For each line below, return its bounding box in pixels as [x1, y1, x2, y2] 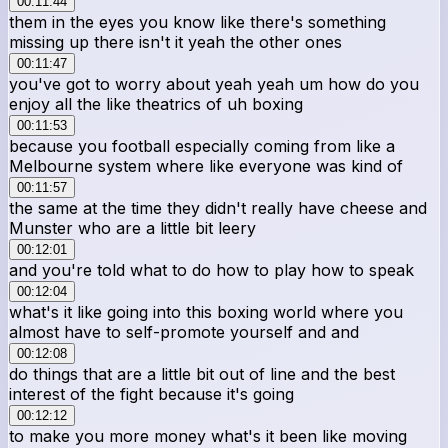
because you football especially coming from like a [9, 135, 395, 156]
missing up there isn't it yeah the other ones [9, 31, 342, 52]
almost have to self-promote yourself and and [9, 321, 359, 342]
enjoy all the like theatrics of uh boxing [9, 93, 303, 114]
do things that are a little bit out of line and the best [9, 363, 395, 384]
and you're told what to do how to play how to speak [9, 259, 414, 280]
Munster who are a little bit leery [9, 217, 256, 238]
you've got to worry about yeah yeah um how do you [9, 73, 419, 94]
